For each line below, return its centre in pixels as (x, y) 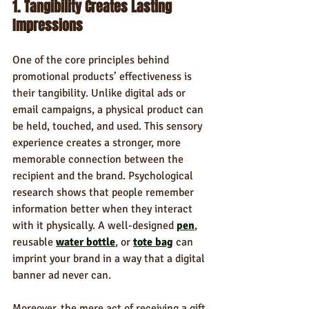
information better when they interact (104, 209)
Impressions (48, 26)
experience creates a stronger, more (98, 143)
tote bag (153, 242)
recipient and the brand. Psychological (104, 176)
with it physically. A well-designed (94, 226)
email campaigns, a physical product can (109, 110)
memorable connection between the (99, 159)
